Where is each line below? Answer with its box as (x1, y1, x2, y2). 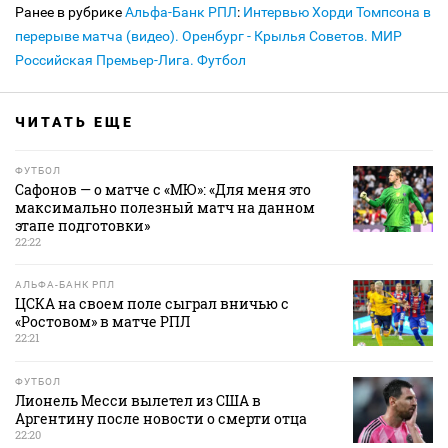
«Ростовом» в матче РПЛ (15, 311, 190, 331)
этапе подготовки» (15, 215, 150, 235)
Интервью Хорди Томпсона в (243, 3, 431, 20)
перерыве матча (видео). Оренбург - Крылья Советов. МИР (15, 27, 402, 44)
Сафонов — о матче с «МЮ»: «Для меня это (15, 179, 311, 199)
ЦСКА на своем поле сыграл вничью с (15, 293, 289, 313)
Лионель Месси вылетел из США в (15, 390, 261, 410)
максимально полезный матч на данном (15, 197, 315, 217)
